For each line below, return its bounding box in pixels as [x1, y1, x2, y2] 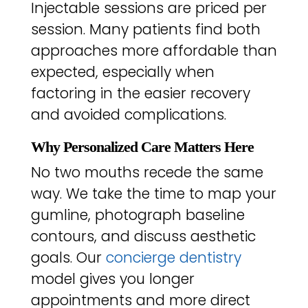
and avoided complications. [30, 104, 226, 125]
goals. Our [30, 247, 106, 268]
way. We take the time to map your [30, 184, 276, 204]
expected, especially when [30, 62, 214, 82]
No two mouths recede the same [30, 162, 263, 183]
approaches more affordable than [30, 41, 277, 61]
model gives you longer [30, 269, 195, 289]
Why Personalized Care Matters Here [30, 138, 254, 156]
